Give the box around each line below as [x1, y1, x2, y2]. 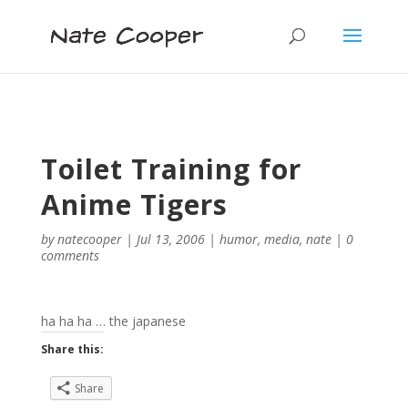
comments [40, 247, 99, 264]
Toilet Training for [40, 150, 301, 188]
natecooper [56, 230, 122, 248]
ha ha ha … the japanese [40, 312, 186, 330]
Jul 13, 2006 [136, 230, 205, 248]
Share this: [40, 342, 104, 357]
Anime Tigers [40, 186, 228, 223]
